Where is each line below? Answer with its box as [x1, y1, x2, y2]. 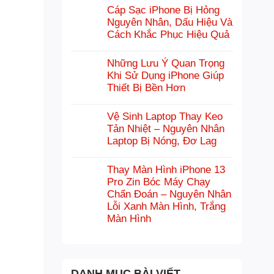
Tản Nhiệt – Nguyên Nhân [107, 123, 224, 135]
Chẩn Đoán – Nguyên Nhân [107, 188, 231, 200]
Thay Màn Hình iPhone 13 [107, 164, 225, 176]
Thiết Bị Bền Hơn [107, 82, 185, 94]
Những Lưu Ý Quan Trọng [107, 57, 224, 69]
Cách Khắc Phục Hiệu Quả [107, 29, 229, 40]
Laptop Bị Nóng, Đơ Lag [107, 135, 217, 147]
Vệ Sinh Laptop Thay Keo [107, 111, 223, 122]
